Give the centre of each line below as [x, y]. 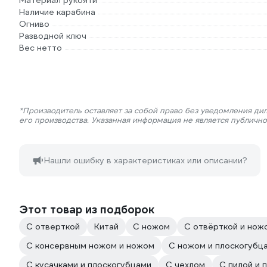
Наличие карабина [57, 12]
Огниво [34, 24]
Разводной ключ [53, 36]
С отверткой [53, 226]
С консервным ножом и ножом [90, 246]
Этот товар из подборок [87, 209]
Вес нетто [41, 48]
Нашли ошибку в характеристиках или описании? [146, 160]
